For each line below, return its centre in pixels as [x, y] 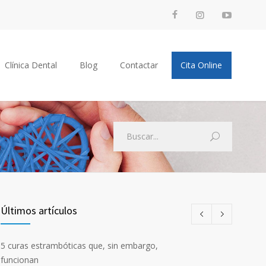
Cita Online [201, 65]
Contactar [139, 65]
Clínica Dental [31, 65]
